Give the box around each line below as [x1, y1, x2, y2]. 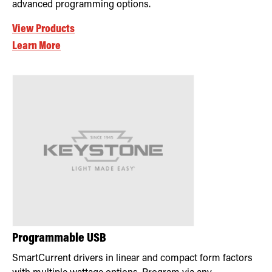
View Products [12, 23, 75, 35]
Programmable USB [12, 232, 106, 245]
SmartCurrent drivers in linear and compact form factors [12, 253, 253, 263]
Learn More [12, 40, 61, 52]
